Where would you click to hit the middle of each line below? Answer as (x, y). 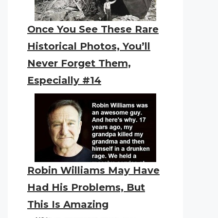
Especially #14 (64, 80)
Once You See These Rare (93, 29)
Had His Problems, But (86, 187)
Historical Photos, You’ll (89, 46)
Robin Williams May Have (93, 170)
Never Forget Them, (79, 63)
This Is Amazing (68, 204)
